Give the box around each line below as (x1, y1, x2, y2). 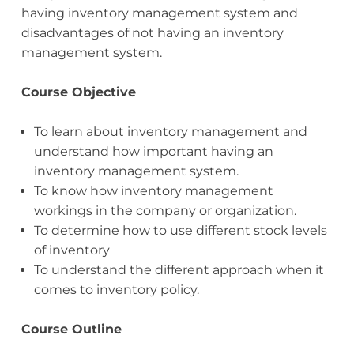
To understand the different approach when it (33, 262, 324, 278)
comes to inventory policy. (33, 282, 199, 298)
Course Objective (21, 85, 136, 100)
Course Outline (21, 322, 122, 337)
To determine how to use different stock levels (33, 223, 327, 239)
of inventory (33, 243, 110, 258)
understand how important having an (33, 144, 273, 160)
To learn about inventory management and (33, 124, 307, 140)
